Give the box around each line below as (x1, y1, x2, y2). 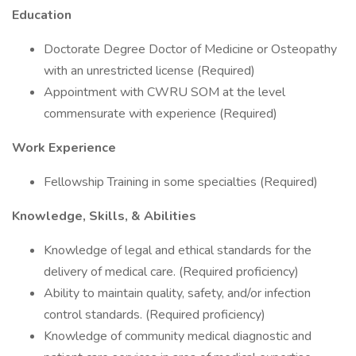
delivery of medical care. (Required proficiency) (44, 263, 299, 281)
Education (12, 6, 72, 24)
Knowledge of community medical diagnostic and (44, 327, 311, 345)
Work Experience (12, 139, 116, 157)
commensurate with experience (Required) (44, 105, 277, 122)
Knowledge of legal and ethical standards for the (44, 242, 311, 259)
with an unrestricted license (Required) (44, 62, 255, 79)
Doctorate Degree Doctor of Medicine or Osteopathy (44, 41, 337, 58)
